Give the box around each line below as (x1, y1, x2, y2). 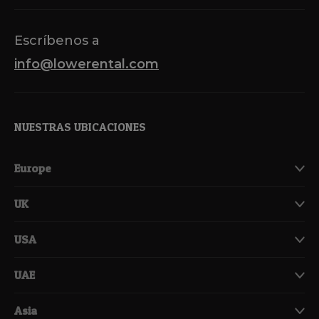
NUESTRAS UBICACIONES (14, 119, 146, 134)
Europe (14, 160, 51, 175)
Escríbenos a (14, 32, 100, 48)
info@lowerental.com (14, 56, 159, 72)
